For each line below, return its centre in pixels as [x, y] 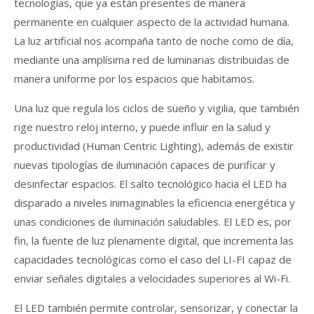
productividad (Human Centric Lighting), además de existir [155, 145]
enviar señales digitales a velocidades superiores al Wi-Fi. [152, 278]
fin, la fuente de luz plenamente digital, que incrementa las [154, 240]
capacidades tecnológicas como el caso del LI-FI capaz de [153, 259]
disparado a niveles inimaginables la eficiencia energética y [155, 202]
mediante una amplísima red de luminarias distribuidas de [152, 59]
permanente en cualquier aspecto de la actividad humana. [152, 21]
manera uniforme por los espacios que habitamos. [134, 78]
